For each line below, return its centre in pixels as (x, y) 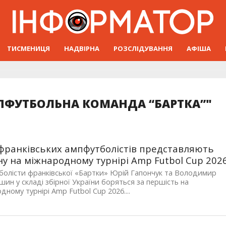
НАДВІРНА (82, 48)
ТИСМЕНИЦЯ (29, 48)
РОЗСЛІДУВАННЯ (143, 48)
